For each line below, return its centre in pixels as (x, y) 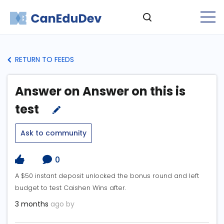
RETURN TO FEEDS (43, 59)
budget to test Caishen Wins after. (70, 188)
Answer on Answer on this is (100, 91)
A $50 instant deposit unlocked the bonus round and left (107, 176)
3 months (32, 204)
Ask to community (53, 133)
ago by (61, 204)
